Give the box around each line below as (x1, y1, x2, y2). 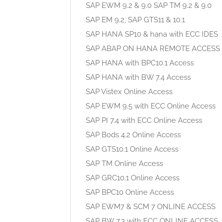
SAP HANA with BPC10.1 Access (86, 58, 194, 67)
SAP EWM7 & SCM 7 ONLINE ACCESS (86, 202, 216, 211)
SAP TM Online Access (86, 159, 163, 168)
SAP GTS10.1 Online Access (86, 145, 178, 154)
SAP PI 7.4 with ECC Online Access (86, 116, 202, 125)
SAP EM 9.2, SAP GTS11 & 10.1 (86, 15, 185, 24)
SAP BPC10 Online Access (86, 188, 174, 197)
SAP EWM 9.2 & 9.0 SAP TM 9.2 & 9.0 (86, 1, 212, 10)
